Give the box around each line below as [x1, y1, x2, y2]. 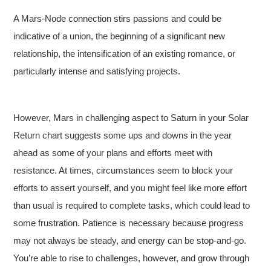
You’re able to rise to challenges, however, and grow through [13, 253, 250, 263]
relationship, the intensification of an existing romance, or [13, 48, 236, 59]
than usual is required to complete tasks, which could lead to [13, 200, 250, 211]
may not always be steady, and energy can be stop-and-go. [13, 235, 247, 246]
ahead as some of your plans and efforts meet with [13, 148, 213, 158]
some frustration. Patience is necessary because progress [13, 218, 244, 228]
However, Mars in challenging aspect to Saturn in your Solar [13, 113, 249, 123]
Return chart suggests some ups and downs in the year [13, 130, 232, 140]
